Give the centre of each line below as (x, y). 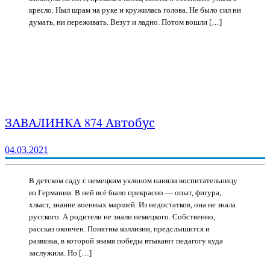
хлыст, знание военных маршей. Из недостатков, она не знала (132, 204)
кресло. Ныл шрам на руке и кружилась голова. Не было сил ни (135, 10)
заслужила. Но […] (60, 253)
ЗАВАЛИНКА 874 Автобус (80, 123)
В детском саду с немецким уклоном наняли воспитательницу (133, 180)
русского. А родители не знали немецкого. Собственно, (122, 216)
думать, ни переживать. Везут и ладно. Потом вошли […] (125, 22)
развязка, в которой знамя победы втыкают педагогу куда (126, 240)
